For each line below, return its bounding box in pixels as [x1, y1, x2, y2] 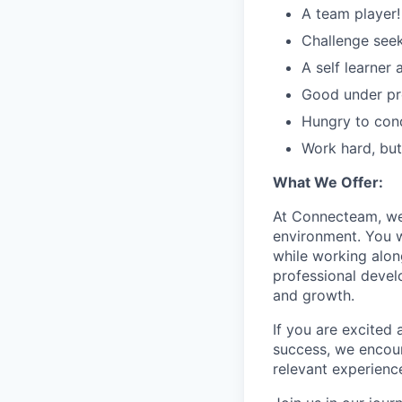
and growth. [273, 285, 354, 304]
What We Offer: [273, 172, 383, 191]
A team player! [301, 4, 400, 22]
